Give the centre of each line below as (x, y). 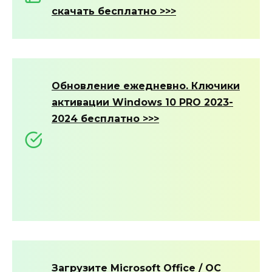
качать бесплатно (109, 11)
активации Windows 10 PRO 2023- (142, 102)
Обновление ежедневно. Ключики (146, 86)
